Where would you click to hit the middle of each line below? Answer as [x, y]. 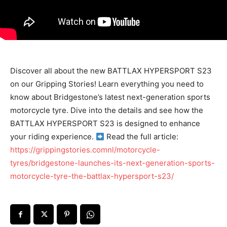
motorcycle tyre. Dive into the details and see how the [107, 110]
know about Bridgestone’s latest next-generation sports [110, 97]
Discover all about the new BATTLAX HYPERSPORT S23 [111, 71]
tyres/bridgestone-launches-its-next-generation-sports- [112, 163]
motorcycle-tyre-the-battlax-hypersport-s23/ [92, 176]
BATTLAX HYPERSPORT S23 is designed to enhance [105, 124]
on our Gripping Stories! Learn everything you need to [107, 84]
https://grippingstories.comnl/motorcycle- [85, 150]
